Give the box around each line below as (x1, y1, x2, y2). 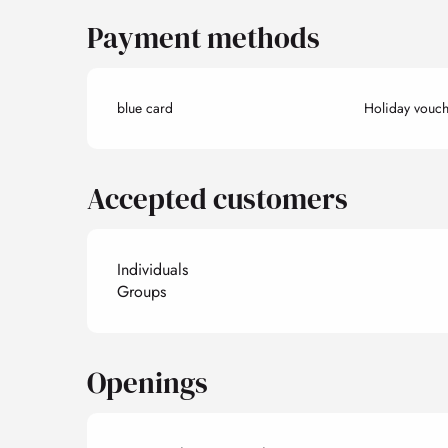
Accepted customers (87, 179, 349, 219)
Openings (87, 363, 209, 403)
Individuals (117, 258, 189, 281)
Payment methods (87, 18, 321, 58)
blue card (117, 98, 174, 118)
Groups (117, 280, 167, 303)
